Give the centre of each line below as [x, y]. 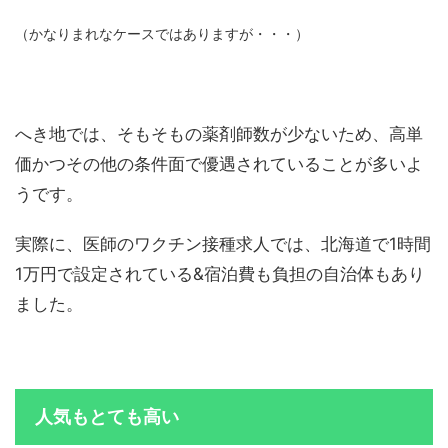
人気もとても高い [107, 417]
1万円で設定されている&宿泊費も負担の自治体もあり [220, 274]
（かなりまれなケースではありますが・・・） [162, 34]
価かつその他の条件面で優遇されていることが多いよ [219, 164]
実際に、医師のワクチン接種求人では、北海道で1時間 [223, 244]
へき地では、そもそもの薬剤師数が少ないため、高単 [219, 134]
